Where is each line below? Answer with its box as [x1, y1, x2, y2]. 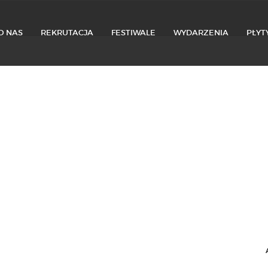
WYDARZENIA [173, 28, 229, 38]
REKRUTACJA [41, 28, 93, 38]
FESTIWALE [111, 28, 156, 38]
